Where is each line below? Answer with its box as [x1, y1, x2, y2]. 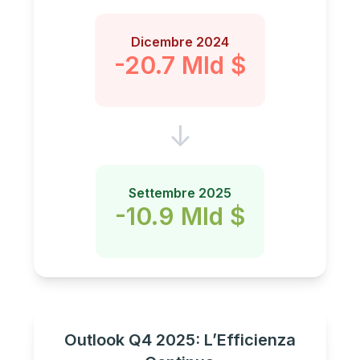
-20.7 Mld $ [113, 51, 246, 80]
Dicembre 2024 [130, 34, 229, 51]
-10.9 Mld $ [114, 202, 245, 231]
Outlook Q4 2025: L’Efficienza [63, 330, 296, 350]
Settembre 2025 [128, 185, 231, 202]
